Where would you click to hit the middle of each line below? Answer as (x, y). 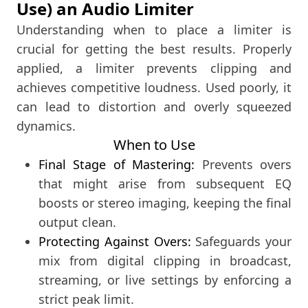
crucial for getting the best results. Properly (154, 48)
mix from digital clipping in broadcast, (165, 260)
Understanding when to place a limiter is (154, 29)
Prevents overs (243, 164)
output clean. (77, 222)
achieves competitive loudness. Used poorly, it (154, 87)
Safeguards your (241, 241)
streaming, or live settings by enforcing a (165, 279)
